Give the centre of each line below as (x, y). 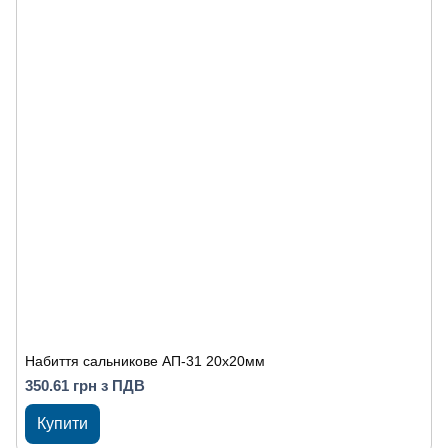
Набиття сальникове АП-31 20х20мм (145, 361)
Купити (62, 423)
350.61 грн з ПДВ (85, 385)
